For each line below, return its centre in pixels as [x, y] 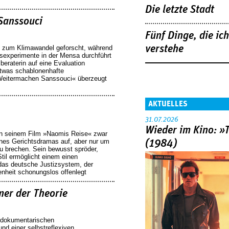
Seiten [158, 68]
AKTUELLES [168, 104]
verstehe [164, 49]
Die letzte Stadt [180, 10]
